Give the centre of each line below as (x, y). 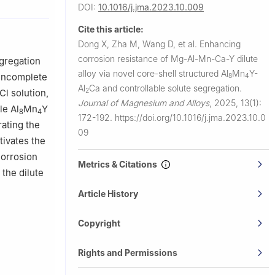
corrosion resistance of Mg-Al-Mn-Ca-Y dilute (168, 58)
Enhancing (220, 44)
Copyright (99, 223)
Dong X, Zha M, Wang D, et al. (139, 44)
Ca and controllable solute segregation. (165, 88)
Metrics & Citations (119, 164)
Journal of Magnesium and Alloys (144, 103)
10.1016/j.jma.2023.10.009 (151, 7)
